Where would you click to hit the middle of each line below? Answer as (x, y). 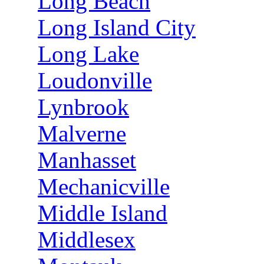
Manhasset (87, 160)
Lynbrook (83, 107)
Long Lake (88, 54)
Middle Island (103, 213)
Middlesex (87, 240)
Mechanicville (104, 187)
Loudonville (95, 80)
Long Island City (117, 27)
